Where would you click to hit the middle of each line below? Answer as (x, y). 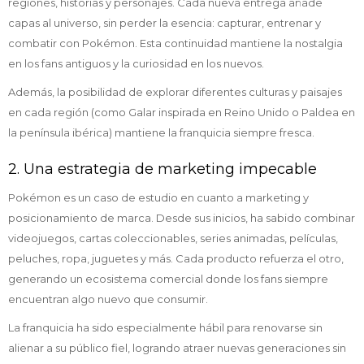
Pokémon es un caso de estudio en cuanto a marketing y (158, 197)
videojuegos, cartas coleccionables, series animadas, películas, (173, 238)
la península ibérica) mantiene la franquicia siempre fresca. (161, 132)
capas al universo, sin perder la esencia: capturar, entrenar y (165, 23)
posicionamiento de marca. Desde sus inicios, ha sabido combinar (182, 218)
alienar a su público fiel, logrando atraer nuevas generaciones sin (177, 348)
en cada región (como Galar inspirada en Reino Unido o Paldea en (182, 112)
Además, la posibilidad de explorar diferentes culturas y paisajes (175, 92)
